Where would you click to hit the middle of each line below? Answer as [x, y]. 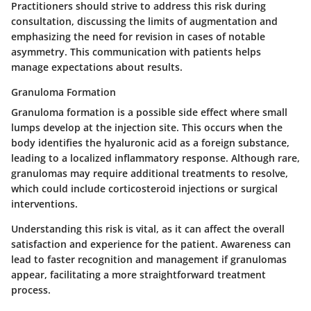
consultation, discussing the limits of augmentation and [144, 22]
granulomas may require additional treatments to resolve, [150, 174]
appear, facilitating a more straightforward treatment [138, 275]
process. [31, 290]
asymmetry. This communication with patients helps [136, 52]
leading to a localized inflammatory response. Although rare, [155, 158]
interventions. [44, 204]
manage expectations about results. [97, 67]
